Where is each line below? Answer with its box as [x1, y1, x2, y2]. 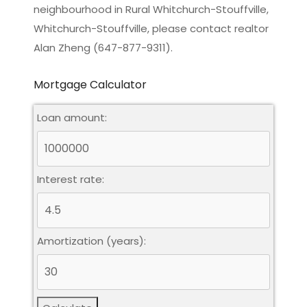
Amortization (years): [37, 233, 146, 248]
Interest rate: [37, 171, 104, 186]
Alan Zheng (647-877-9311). [34, 40, 173, 55]
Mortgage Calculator [34, 76, 147, 93]
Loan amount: [37, 110, 107, 125]
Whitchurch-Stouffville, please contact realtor [34, 21, 269, 36]
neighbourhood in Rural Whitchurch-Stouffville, [34, 1, 269, 16]
